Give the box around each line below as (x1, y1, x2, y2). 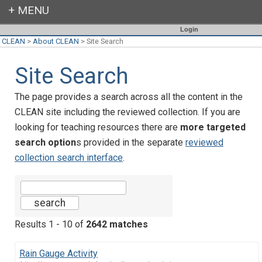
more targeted (180, 121, 246, 133)
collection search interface (15, 151, 123, 163)
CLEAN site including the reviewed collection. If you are (15, 106, 240, 118)
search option (15, 136, 76, 148)
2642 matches (86, 218, 148, 230)
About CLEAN (33, 37, 79, 46)
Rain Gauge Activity (19, 247, 98, 259)
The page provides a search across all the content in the (15, 91, 243, 102)
